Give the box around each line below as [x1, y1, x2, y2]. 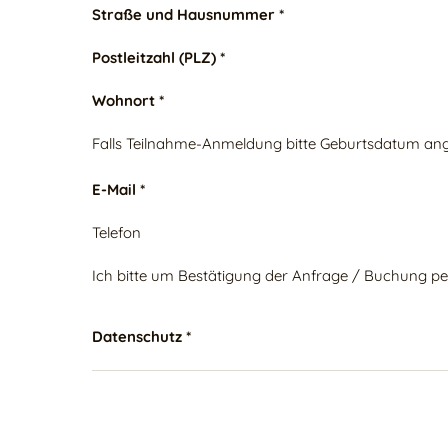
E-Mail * [92, 180, 145, 199]
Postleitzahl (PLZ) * [92, 48, 225, 67]
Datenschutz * [92, 327, 191, 346]
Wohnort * [92, 91, 164, 110]
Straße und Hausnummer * [92, 5, 284, 24]
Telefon [92, 223, 141, 242]
